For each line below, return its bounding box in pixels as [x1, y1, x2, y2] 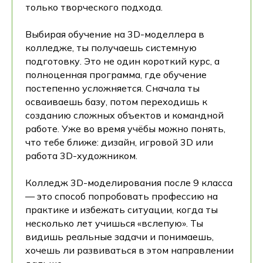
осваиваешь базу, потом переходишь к [25, 96, 207, 107]
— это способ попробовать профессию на [25, 190, 218, 202]
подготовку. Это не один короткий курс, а [25, 55, 220, 67]
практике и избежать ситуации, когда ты [25, 204, 218, 215]
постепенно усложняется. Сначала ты [25, 82, 200, 94]
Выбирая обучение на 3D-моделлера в [25, 28, 204, 40]
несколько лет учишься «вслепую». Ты [25, 217, 203, 229]
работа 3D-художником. [25, 150, 137, 161]
